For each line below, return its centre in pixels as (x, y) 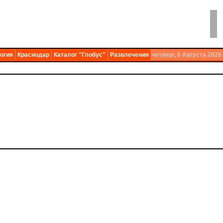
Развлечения (129, 55)
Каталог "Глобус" (80, 55)
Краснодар (33, 55)
